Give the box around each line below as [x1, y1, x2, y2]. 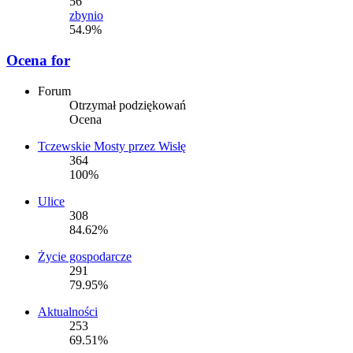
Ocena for [6, 52, 70, 69]
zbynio [69, 9, 103, 23]
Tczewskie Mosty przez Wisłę [38, 139, 186, 153]
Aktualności [38, 304, 98, 318]
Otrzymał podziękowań [69, 98, 186, 112]
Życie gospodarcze [38, 249, 132, 263]
